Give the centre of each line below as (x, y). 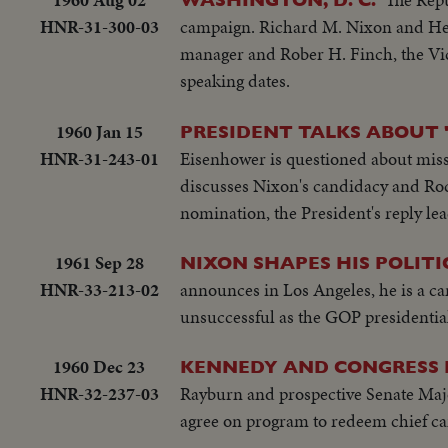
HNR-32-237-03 (99, 394)
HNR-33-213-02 (99, 289)
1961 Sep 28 (99, 262)
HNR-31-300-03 (99, 27)
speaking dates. (235, 81)
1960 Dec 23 (99, 367)
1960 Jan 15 (99, 131)
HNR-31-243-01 (99, 158)
